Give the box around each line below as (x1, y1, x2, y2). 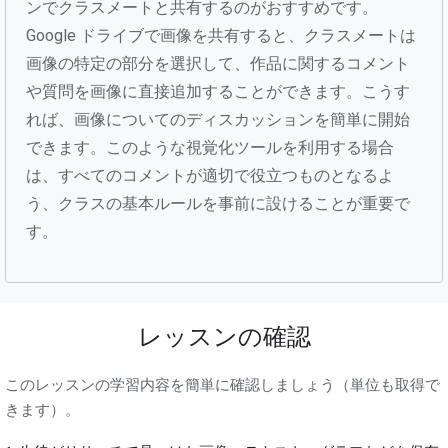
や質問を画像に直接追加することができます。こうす (26, 81, 410, 101)
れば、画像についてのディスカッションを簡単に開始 (26, 109, 410, 129)
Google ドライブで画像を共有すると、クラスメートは (26, 25, 416, 45)
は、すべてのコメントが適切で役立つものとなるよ (26, 165, 394, 185)
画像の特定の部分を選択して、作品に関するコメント (26, 53, 410, 73)
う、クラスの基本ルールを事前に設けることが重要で (26, 193, 410, 213)
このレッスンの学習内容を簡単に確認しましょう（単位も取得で (5, 375, 440, 394)
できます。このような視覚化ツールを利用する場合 (26, 137, 394, 157)
